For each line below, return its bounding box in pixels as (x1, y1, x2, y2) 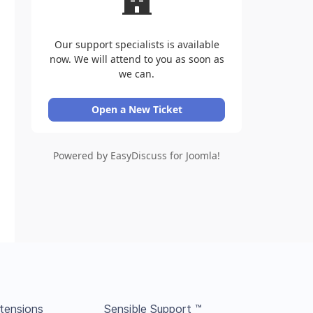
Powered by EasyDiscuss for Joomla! (53, 149, 220, 162)
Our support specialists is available (54, 38, 219, 51)
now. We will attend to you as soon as (49, 52, 224, 66)
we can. (119, 67, 154, 80)
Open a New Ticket (91, 103, 182, 116)
